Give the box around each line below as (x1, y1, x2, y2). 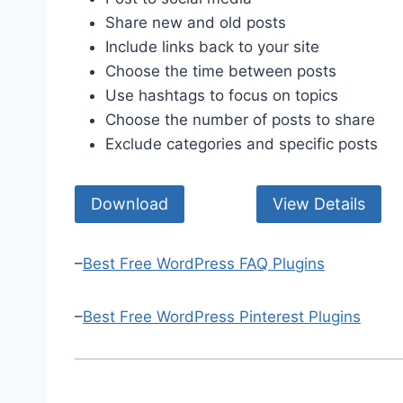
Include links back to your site (105, 37, 319, 56)
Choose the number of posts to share (105, 110, 375, 129)
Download (91, 193, 168, 213)
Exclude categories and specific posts (105, 134, 378, 153)
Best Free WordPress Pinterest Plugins (83, 308, 361, 327)
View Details (273, 193, 365, 213)
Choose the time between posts (105, 61, 336, 80)
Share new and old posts (105, 13, 286, 31)
